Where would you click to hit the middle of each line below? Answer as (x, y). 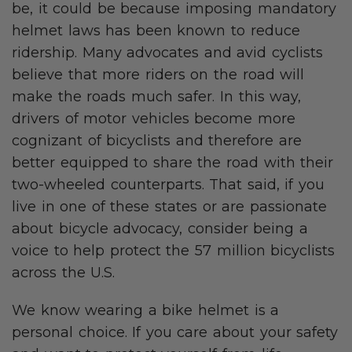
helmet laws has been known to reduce (156, 31)
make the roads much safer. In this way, (157, 97)
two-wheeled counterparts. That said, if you (169, 185)
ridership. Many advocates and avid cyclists (168, 53)
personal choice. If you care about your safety (175, 333)
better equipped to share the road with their (173, 163)
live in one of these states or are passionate (169, 207)
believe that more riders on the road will (158, 75)
